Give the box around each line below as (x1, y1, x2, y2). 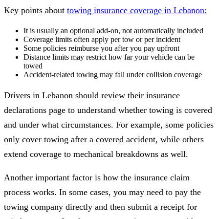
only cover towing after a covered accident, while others (4, 134, 204, 144)
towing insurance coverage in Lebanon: (67, 5, 207, 15)
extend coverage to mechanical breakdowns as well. (4, 149, 188, 159)
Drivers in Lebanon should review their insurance (4, 90, 180, 100)
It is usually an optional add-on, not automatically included (23, 26, 203, 35)
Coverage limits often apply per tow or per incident (23, 35, 180, 44)
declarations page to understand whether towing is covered (4, 105, 212, 115)
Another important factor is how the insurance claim (4, 172, 190, 182)
